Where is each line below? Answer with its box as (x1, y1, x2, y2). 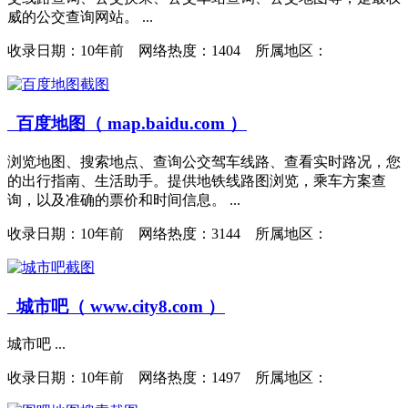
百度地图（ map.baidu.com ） (7, 114, 247, 134)
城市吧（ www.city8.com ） (7, 296, 225, 316)
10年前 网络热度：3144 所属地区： (80, 225, 328, 241)
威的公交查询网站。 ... (7, 9, 153, 25)
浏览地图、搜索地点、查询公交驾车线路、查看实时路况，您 (7, 153, 401, 169)
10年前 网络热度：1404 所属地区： (80, 43, 328, 59)
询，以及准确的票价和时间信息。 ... (7, 191, 240, 208)
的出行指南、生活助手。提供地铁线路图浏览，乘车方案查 (7, 172, 386, 189)
